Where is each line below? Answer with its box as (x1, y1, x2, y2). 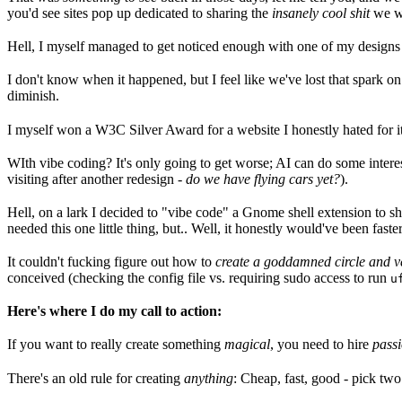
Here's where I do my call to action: (7, 303, 222, 319)
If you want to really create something (7, 336, 224, 353)
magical (224, 336, 270, 353)
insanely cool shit (272, 4, 370, 21)
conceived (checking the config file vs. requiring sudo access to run (7, 270, 390, 286)
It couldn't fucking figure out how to (7, 254, 215, 270)
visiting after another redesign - (7, 170, 186, 187)
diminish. (7, 88, 59, 104)
